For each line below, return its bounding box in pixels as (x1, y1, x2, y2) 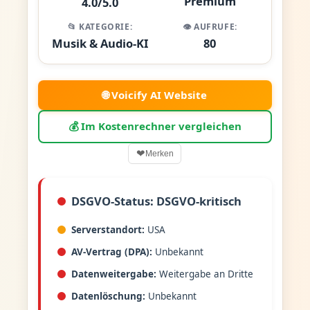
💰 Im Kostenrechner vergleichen (68, 119, 241, 134)
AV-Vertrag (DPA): (71, 246, 152, 258)
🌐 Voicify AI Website (102, 87, 208, 102)
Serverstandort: (71, 224, 145, 236)
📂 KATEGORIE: (68, 21, 133, 33)
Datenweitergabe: (71, 268, 156, 280)
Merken (145, 148, 174, 158)
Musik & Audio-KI (52, 35, 149, 51)
